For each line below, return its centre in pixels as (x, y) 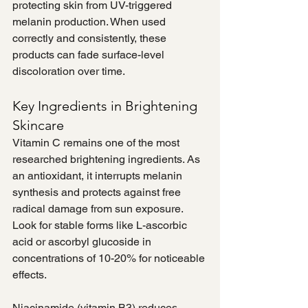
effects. (30, 275)
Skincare (38, 125)
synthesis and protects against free (98, 192)
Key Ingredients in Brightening (107, 106)
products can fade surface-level (90, 55)
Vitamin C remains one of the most (97, 143)
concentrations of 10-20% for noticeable (110, 258)
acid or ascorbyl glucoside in (83, 242)
